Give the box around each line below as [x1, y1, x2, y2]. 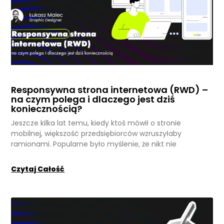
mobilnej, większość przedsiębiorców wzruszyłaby [11, 128, 182, 139]
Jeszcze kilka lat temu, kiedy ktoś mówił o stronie [11, 118, 181, 128]
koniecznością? [11, 102, 82, 115]
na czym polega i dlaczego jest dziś [11, 93, 175, 106]
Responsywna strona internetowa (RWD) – [11, 83, 208, 96]
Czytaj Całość [11, 164, 65, 174]
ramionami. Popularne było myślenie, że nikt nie [11, 139, 177, 149]
